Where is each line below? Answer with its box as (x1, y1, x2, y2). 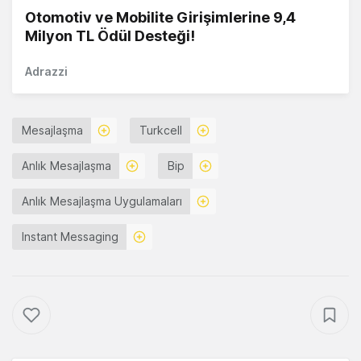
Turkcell (139, 123, 182, 138)
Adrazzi (25, 64, 68, 79)
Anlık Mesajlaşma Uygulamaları (22, 194, 182, 209)
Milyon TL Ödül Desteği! (25, 27, 195, 45)
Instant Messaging (22, 230, 118, 244)
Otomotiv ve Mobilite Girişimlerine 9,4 (25, 9, 296, 27)
